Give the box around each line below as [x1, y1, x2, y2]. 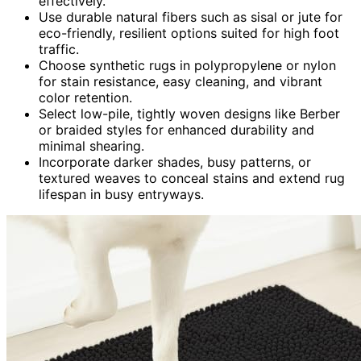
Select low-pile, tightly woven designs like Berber [39, 105, 340, 122]
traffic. [39, 40, 79, 57]
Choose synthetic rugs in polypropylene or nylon [39, 56, 336, 73]
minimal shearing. [39, 137, 144, 154]
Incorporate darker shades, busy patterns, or [39, 153, 311, 170]
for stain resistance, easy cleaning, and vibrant [39, 73, 322, 89]
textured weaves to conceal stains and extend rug [39, 169, 345, 186]
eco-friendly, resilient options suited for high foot [39, 24, 339, 41]
